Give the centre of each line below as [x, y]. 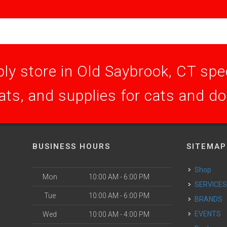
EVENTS [210, 214]
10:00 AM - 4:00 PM [119, 214]
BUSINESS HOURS [71, 146]
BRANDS [211, 199]
